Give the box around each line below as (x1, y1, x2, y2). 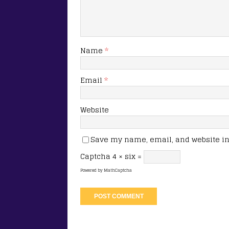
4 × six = (112, 149, 144, 163)
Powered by (80, 166, 104, 174)
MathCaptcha (104, 166, 132, 174)
